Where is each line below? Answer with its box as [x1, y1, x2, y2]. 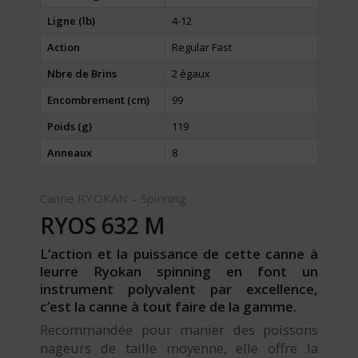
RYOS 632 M [40, 210, 165, 241]
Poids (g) [47, 119, 92, 134]
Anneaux [47, 145, 92, 161]
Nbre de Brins [47, 66, 117, 82]
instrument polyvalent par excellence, [40, 280, 318, 299]
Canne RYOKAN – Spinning [40, 190, 187, 207]
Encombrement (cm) [47, 93, 149, 108]
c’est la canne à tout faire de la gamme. [40, 297, 296, 316]
